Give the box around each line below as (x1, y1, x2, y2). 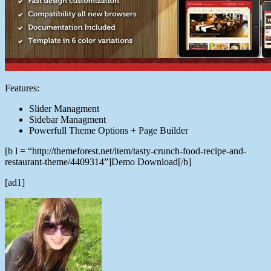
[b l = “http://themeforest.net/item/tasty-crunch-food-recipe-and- (5, 146, 246, 157)
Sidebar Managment (29, 114, 106, 125)
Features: (5, 83, 39, 94)
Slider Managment (29, 103, 99, 114)
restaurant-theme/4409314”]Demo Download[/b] (5, 157, 191, 168)
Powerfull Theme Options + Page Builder (29, 125, 188, 136)
